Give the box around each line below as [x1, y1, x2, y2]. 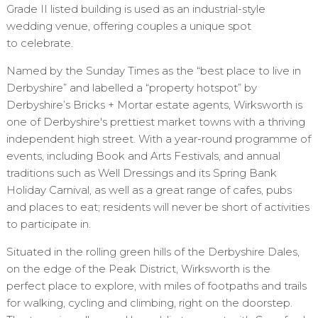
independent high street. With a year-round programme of [6, 132, 311, 146]
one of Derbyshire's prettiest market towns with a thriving [6, 115, 305, 129]
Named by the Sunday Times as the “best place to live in [6, 64, 301, 78]
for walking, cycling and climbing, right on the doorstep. [6, 296, 292, 310]
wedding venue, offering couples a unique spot [6, 19, 251, 33]
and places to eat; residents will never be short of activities [6, 200, 309, 214]
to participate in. [6, 217, 91, 231]
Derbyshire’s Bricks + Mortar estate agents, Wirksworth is [6, 98, 302, 112]
